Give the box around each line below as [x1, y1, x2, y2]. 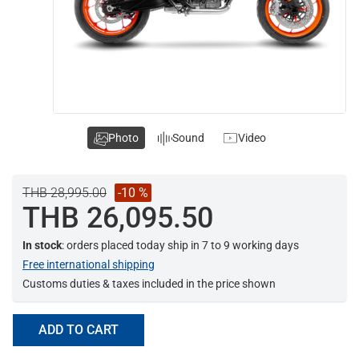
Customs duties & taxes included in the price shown [22, 277, 276, 291]
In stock [22, 239, 62, 252]
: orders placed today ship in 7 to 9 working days [62, 239, 299, 252]
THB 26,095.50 [22, 201, 213, 236]
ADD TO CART [38, 322, 119, 338]
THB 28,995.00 [22, 185, 107, 201]
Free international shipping [22, 258, 155, 272]
